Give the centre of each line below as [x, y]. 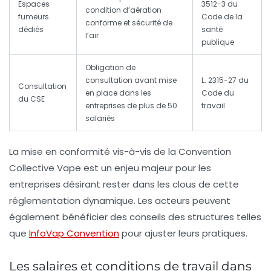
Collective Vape [45, 168]
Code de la [222, 17]
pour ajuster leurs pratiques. [183, 233]
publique [218, 42]
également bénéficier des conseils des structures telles [135, 217]
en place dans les [118, 93]
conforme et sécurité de [129, 23]
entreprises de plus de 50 [131, 106]
